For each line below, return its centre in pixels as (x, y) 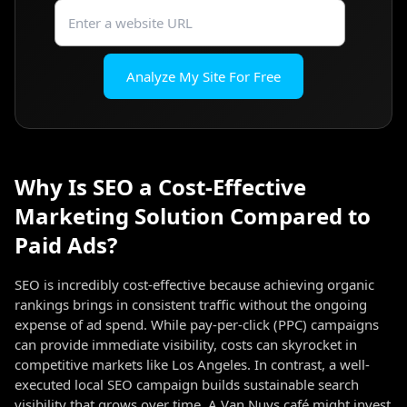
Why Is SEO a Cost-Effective (160, 187)
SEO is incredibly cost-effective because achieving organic (194, 284)
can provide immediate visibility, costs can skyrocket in (186, 344)
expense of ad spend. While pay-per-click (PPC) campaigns (197, 324)
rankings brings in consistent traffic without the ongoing (191, 304)
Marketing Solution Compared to (193, 216)
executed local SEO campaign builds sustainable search (187, 384)
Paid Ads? (66, 245)
